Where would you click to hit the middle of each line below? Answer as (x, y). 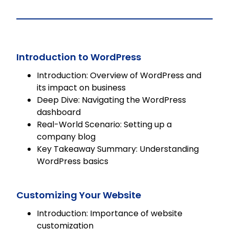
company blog (66, 137)
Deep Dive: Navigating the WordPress (112, 100)
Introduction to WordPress (79, 57)
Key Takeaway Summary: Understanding (118, 149)
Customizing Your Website (79, 195)
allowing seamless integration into (107, 26)
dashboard (59, 112)
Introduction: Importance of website (110, 214)
